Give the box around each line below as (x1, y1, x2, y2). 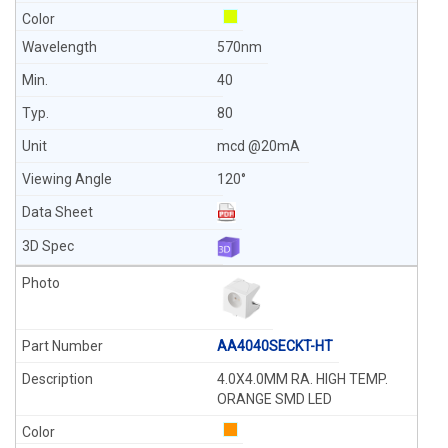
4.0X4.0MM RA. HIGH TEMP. (216, 371, 388, 387)
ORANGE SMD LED (216, 391, 332, 407)
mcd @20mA (216, 138, 303, 154)
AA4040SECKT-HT (216, 338, 333, 354)
